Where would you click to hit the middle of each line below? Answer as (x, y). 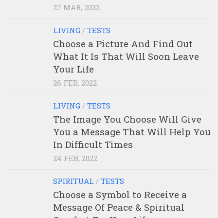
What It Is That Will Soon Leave (126, 56)
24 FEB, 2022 (75, 158)
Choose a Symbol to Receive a (120, 194)
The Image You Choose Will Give (127, 119)
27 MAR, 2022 (76, 7)
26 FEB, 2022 (75, 82)
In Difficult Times (93, 144)
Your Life (73, 69)
